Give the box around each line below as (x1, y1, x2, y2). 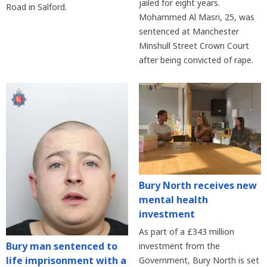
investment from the (138, 240, 220, 252)
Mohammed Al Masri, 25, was (138, 11, 254, 23)
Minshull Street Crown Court (138, 39, 249, 51)
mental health (138, 193, 208, 206)
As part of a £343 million (138, 225, 234, 237)
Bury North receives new (138, 178, 257, 192)
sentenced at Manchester (138, 25, 239, 37)
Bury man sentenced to (6, 240, 117, 253)
